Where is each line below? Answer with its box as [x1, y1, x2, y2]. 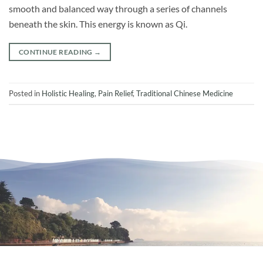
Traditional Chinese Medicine [136, 88, 233, 98]
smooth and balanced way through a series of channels [9, 3, 227, 15]
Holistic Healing [42, 88, 95, 98]
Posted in [9, 88, 42, 98]
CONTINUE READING [18, 47, 95, 56]
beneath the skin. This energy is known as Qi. [9, 18, 187, 31]
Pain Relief [98, 88, 133, 98]
